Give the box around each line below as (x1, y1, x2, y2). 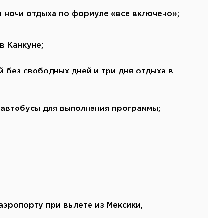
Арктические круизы (63, 55, 138, 61)
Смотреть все (63, 10, 112, 16)
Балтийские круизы (63, 44, 133, 50)
